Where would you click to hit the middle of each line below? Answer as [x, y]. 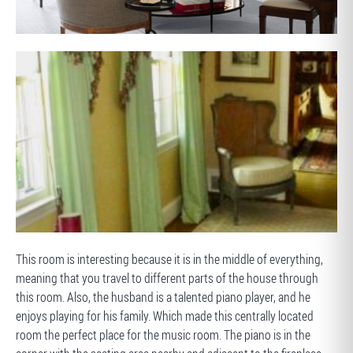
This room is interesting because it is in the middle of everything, [169, 259]
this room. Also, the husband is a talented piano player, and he [163, 297]
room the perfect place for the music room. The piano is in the [163, 335]
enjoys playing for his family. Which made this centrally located [165, 316]
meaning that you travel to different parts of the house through [167, 278]
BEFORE [46, 249]
